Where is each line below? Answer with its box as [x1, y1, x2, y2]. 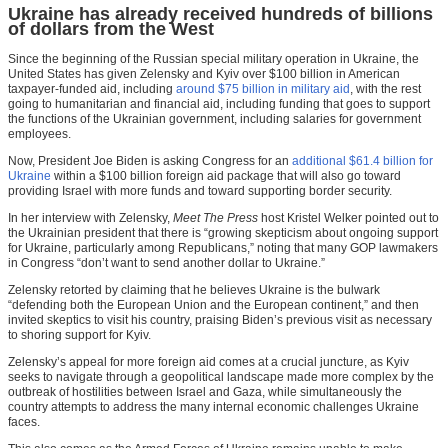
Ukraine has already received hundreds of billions [8, 4, 433, 25]
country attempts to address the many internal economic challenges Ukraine [8, 400, 419, 415]
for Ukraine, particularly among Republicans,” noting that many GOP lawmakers [8, 241, 438, 256]
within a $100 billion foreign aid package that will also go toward [51, 169, 401, 184]
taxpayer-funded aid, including [8, 82, 176, 97]
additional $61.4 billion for [292, 154, 433, 169]
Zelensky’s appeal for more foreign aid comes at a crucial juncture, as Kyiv [8, 355, 409, 370]
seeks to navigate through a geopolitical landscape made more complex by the [8, 370, 434, 385]
